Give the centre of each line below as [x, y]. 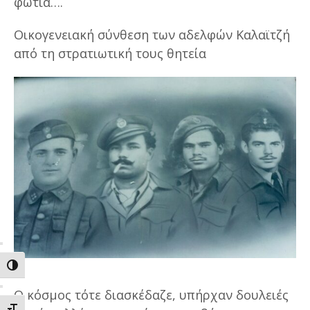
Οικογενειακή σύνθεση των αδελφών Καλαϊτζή [152, 34]
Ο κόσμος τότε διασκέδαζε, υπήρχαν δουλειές [151, 294]
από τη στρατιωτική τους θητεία [110, 53]
